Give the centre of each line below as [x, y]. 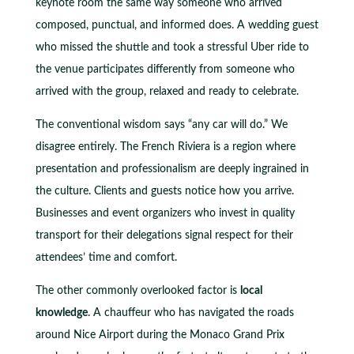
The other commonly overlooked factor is [137, 290]
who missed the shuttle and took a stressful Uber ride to [172, 47]
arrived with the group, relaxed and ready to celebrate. [167, 91]
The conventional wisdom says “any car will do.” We [161, 124]
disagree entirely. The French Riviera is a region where [165, 147]
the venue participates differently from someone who [165, 69]
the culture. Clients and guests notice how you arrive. [164, 191]
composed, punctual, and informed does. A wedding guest [177, 25]
